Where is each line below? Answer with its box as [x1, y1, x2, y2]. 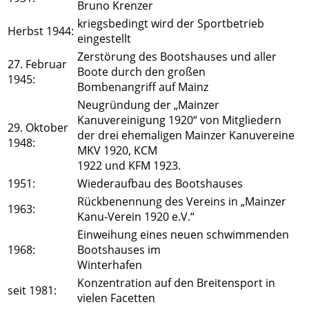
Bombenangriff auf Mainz [77, 79, 208, 95]
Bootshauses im [77, 242, 161, 258]
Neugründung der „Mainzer [77, 97, 219, 113]
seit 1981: [8, 283, 57, 299]
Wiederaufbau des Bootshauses [77, 176, 243, 192]
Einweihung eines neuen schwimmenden [77, 227, 289, 243]
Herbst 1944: [8, 23, 74, 39]
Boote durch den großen [77, 64, 206, 80]
